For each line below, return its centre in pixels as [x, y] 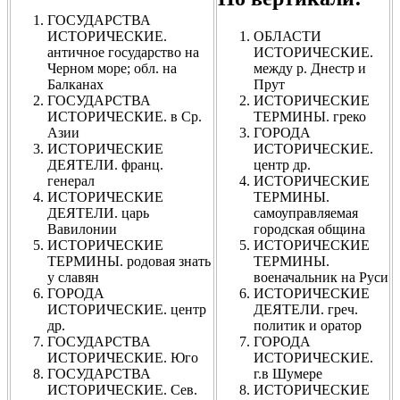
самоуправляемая [306, 212]
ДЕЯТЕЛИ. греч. [306, 309]
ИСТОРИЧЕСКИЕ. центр [127, 309]
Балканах [75, 84]
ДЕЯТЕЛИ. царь [98, 212]
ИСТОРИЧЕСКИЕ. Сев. [122, 389]
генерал [71, 180]
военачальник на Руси [321, 277]
